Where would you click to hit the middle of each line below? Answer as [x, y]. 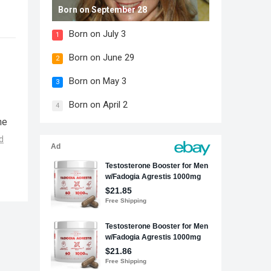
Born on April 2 [98, 105]
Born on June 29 [102, 57]
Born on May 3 [98, 81]
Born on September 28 [103, 10]
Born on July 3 [97, 34]
